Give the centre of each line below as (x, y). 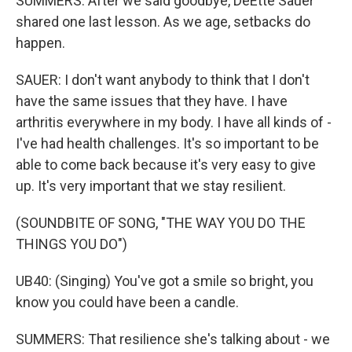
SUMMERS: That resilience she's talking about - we (173, 339)
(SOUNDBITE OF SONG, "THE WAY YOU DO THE (161, 223)
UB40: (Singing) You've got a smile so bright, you (165, 281)
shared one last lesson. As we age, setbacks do (163, 22)
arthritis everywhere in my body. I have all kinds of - (174, 122)
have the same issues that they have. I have (152, 101)
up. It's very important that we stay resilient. (151, 186)
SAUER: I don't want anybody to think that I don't (163, 80)
